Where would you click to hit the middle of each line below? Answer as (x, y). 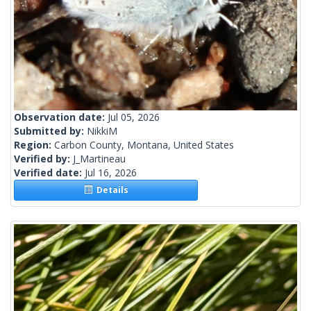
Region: (34, 145)
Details (110, 190)
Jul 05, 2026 (134, 117)
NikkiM (102, 131)
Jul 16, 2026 (111, 173)
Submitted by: (50, 131)
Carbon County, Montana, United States (144, 145)
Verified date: (49, 173)
